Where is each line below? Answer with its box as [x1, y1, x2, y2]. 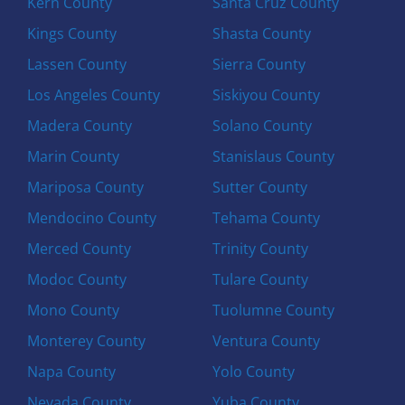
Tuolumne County [212, 299, 334, 320]
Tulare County [212, 268, 308, 289]
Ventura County [212, 330, 320, 351]
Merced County [27, 238, 132, 259]
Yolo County [212, 361, 295, 381]
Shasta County [212, 23, 311, 43]
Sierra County [212, 53, 306, 74]
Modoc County [27, 268, 127, 289]
